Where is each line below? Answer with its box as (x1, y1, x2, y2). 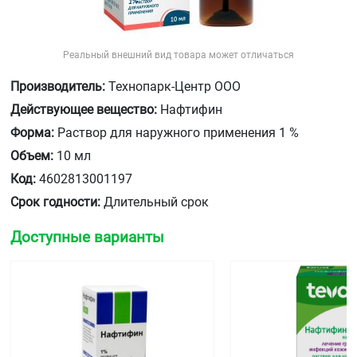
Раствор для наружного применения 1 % (54, 125, 299, 140)
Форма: (10, 125, 54, 140)
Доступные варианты (10, 228, 164, 246)
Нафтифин (157, 102, 222, 117)
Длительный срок (100, 194, 209, 210)
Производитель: (10, 79, 105, 94)
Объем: (10, 148, 53, 163)
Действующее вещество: (10, 102, 157, 117)
